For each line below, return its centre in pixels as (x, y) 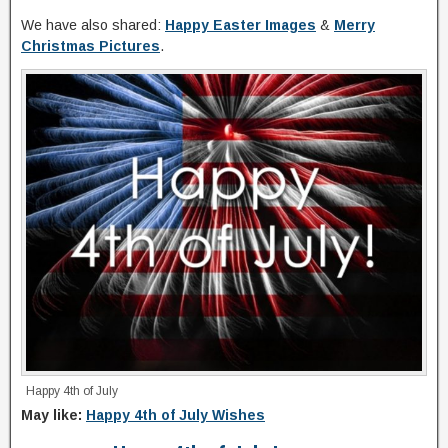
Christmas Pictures (90, 46)
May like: (53, 415)
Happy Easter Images (240, 25)
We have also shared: (93, 25)
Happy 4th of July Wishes (175, 415)
